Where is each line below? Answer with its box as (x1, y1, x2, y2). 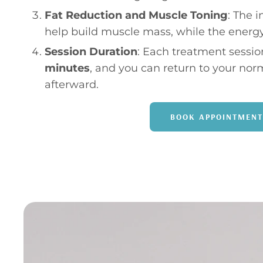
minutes (45, 62, 90, 75)
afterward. (45, 78, 99, 92)
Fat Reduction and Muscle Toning (45, 9, 228, 22)
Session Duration (45, 45, 137, 59)
